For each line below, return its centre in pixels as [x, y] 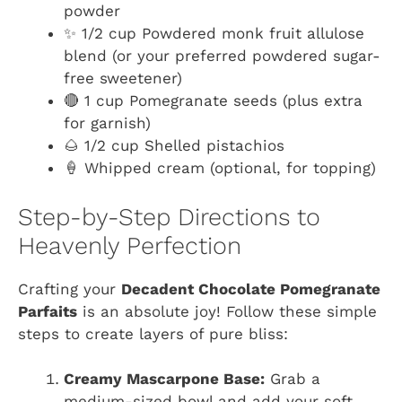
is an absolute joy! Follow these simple [227, 311]
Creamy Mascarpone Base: [164, 379]
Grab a [293, 379]
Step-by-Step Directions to [169, 217]
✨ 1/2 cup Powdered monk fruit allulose [214, 34]
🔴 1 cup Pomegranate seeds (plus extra [213, 101]
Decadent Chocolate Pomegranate [251, 288]
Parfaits [48, 311]
